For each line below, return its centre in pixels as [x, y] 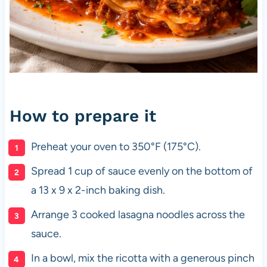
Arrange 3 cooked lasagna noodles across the [138, 215]
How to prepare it [83, 116]
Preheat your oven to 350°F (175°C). [116, 147]
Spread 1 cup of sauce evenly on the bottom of [142, 171]
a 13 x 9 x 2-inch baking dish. [98, 190]
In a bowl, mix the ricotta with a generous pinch [142, 258]
